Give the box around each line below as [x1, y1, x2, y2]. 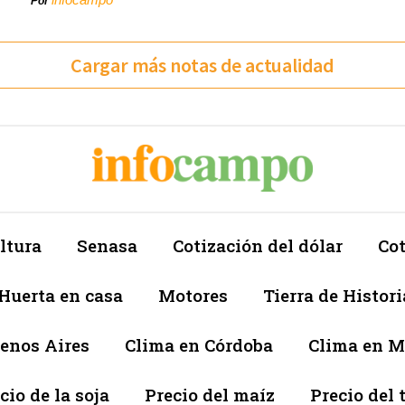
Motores [158, 284, 228, 307]
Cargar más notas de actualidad [71, 52, 334, 79]
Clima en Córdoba [125, 334, 273, 357]
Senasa [77, 234, 137, 258]
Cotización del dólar [173, 234, 343, 258]
